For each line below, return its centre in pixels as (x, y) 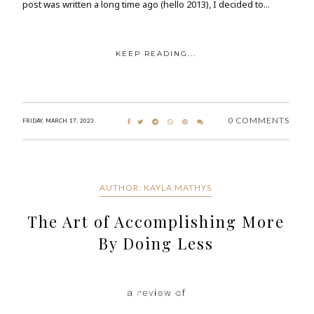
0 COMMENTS (258, 121)
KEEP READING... (156, 54)
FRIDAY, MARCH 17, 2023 (58, 121)
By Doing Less (156, 244)
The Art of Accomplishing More (156, 222)
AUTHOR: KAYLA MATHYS (156, 188)
